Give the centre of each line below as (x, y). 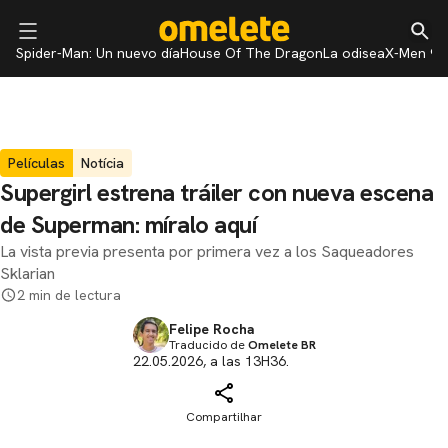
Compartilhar (224, 417)
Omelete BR (281, 345)
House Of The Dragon (251, 53)
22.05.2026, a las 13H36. (210, 361)
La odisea (354, 53)
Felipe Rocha (211, 329)
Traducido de (208, 345)
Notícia (102, 163)
